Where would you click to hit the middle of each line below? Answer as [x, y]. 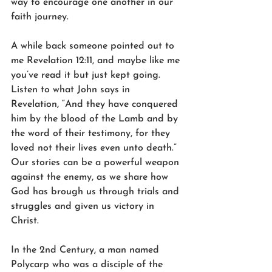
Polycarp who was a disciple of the [88, 264]
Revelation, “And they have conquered [96, 104]
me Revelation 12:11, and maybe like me [97, 60]
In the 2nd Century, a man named [87, 250]
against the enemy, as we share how [91, 177]
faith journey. [40, 17]
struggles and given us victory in [84, 206]
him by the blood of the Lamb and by [96, 119]
